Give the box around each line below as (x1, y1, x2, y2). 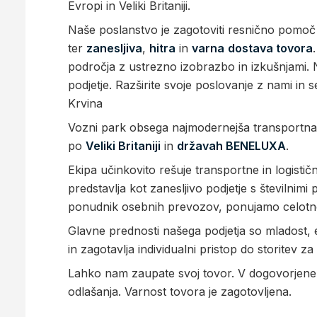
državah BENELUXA (177, 139, 286, 154)
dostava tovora (228, 41, 313, 56)
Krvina (68, 96, 103, 111)
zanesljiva (86, 41, 142, 56)
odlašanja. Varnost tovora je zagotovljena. (68, 284, 292, 299)
